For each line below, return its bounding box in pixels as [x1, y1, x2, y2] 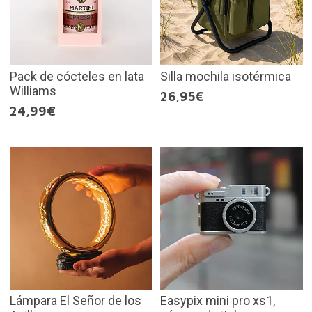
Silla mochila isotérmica [160, 69, 291, 84]
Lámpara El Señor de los [9, 292, 141, 308]
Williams [9, 84, 56, 99]
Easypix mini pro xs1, [160, 292, 275, 308]
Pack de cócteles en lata [9, 69, 144, 84]
